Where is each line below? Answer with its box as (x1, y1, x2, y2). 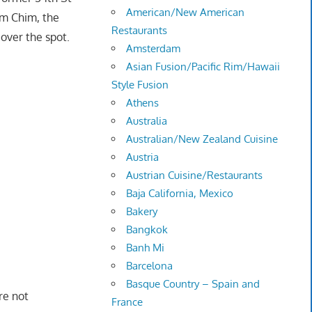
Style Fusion (111, 78, 169, 92)
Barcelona (126, 259, 173, 273)
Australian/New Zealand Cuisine (126, 132, 279, 146)
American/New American (126, 6, 245, 19)
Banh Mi (126, 241, 165, 255)
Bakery (126, 205, 158, 219)
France (111, 295, 143, 309)
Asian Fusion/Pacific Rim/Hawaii (126, 60, 281, 74)
